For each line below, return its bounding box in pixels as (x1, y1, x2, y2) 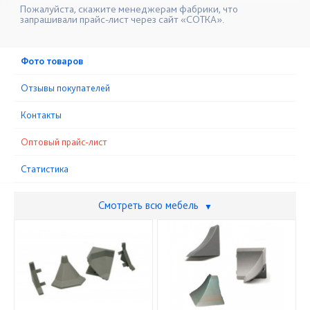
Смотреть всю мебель (98, 199, 201, 212)
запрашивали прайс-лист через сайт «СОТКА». (20, 13, 224, 26)
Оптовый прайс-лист (21, 136, 107, 147)
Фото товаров (21, 55, 83, 66)
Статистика (21, 163, 69, 174)
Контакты (21, 109, 62, 120)
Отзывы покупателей (21, 82, 110, 93)
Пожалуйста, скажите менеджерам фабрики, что (20, 3, 238, 15)
